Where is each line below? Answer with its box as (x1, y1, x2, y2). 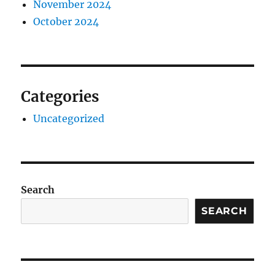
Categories (21, 87, 99, 107)
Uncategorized (33, 112, 105, 125)
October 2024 (33, 15, 99, 28)
